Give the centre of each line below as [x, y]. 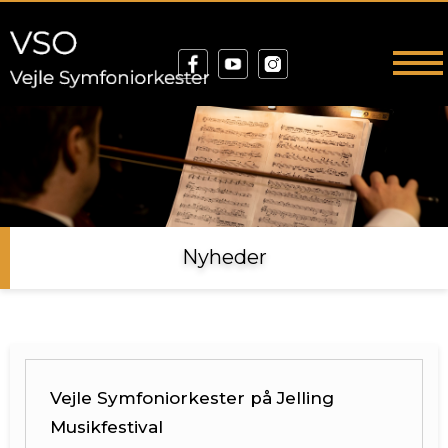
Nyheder [224, 257]
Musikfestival [106, 426]
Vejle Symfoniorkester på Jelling [192, 397]
